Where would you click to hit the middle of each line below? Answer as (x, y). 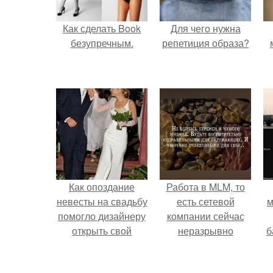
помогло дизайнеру (102, 216)
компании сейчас (205, 216)
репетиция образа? (205, 43)
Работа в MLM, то (205, 187)
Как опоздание (102, 187)
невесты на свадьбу (102, 201)
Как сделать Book (102, 28)
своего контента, (205, 260)
